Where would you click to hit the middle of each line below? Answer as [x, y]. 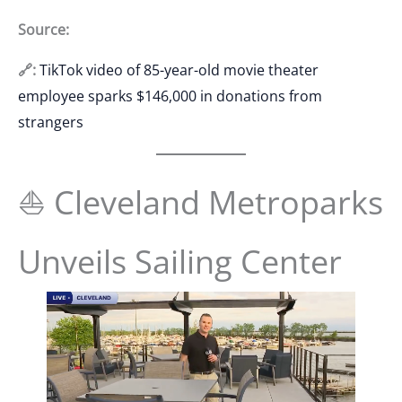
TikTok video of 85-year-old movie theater [179, 70]
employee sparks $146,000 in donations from [170, 96]
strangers [51, 122]
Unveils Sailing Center [180, 261]
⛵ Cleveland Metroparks [201, 202]
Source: [44, 29]
